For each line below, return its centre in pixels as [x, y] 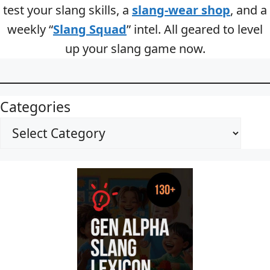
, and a [249, 10]
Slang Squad [90, 29]
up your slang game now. [135, 48]
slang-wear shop [181, 10]
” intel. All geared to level [195, 29]
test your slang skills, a [67, 10]
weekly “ [30, 29]
